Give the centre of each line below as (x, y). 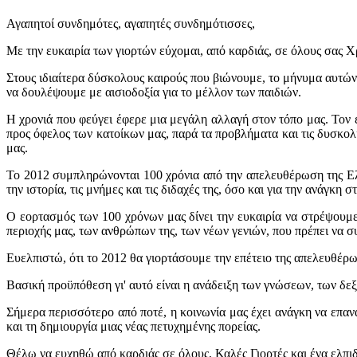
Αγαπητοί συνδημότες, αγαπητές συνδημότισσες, (131, 23)
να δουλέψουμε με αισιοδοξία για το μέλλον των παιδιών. (154, 92)
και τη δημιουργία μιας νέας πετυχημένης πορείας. (133, 326)
